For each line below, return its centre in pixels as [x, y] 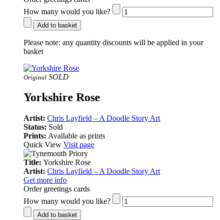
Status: [36, 127]
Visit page [79, 145]
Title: [33, 163]
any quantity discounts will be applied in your [132, 42]
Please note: [42, 42]
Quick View [43, 145]
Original [35, 77]
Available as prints [77, 136]
